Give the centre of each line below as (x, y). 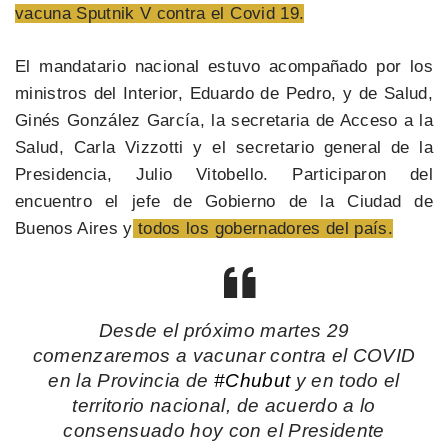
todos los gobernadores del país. (262, 228)
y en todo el (345, 380)
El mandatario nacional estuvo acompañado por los (224, 66)
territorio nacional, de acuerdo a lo (224, 405)
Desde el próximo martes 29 (224, 330)
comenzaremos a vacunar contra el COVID (224, 355)
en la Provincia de (131, 380)
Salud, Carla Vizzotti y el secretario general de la (224, 147)
